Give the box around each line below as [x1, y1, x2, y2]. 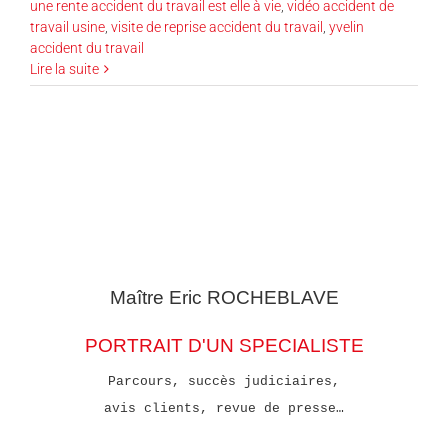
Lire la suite [30, 60, 99, 77]
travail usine [30, 18, 105, 35]
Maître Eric [109, 286, 202, 308]
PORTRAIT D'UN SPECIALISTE [84, 334, 364, 356]
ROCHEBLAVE [206, 286, 339, 308]
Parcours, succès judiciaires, [108, 373, 340, 389]
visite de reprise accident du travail [111, 18, 323, 35]
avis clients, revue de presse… [104, 400, 344, 416]
